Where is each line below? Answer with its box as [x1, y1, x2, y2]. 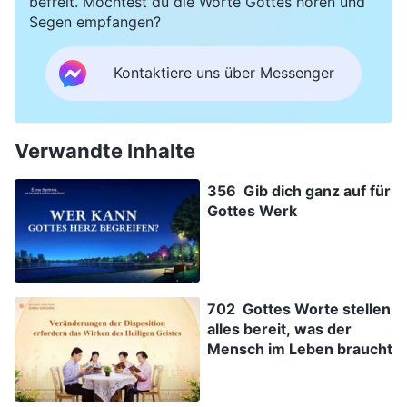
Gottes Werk [207, 201, 297, 220]
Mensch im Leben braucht [207, 340, 392, 359]
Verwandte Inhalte [15, 138, 195, 163]
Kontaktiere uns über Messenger [114, 64, 334, 83]
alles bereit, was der [207, 320, 352, 339]
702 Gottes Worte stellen [207, 300, 391, 319]
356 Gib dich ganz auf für [207, 181, 391, 200]
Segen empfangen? [29, 12, 161, 31]
